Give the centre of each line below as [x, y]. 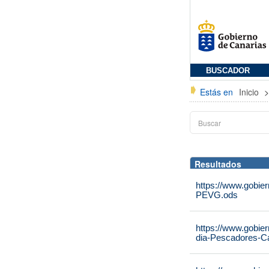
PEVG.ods [217, 195]
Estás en [216, 92]
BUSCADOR [228, 71]
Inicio [250, 92]
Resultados [218, 164]
